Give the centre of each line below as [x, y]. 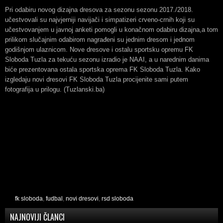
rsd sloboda [117, 199]
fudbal [54, 199]
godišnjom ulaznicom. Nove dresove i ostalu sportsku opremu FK [99, 50]
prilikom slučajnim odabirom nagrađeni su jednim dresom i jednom [100, 40]
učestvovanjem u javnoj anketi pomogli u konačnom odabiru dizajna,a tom [111, 30]
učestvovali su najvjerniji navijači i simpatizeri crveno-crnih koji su [100, 20]
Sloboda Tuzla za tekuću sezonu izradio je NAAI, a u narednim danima [107, 59]
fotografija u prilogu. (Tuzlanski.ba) [55, 89]
